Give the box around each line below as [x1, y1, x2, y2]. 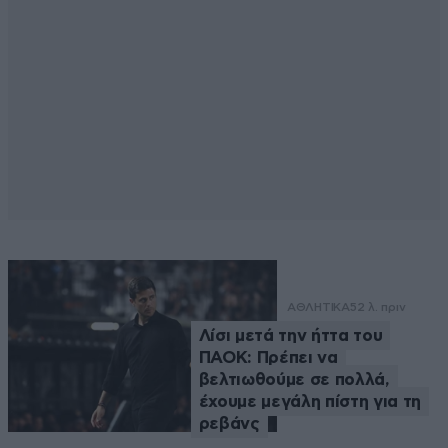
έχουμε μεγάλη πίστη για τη [198, 392, 421, 410]
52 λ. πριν [349, 299, 406, 314]
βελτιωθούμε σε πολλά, [198, 370, 390, 388]
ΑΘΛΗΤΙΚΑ [286, 299, 350, 314]
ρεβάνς [198, 414, 260, 432]
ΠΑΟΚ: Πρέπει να [198, 348, 338, 366]
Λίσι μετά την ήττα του [198, 326, 383, 344]
